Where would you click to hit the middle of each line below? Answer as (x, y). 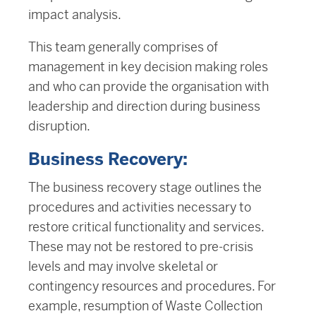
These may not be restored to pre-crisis (141, 247)
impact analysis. (75, 15)
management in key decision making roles (148, 67)
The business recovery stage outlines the (145, 188)
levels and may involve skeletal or (123, 267)
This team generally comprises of (123, 47)
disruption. (59, 126)
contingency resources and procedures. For (152, 286)
